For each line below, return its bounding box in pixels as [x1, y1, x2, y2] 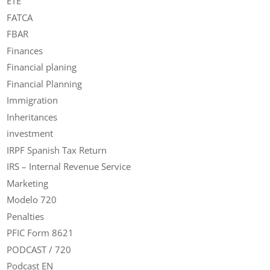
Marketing [7, 177, 49, 189]
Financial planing [7, 61, 77, 74]
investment [7, 127, 54, 140]
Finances [7, 44, 43, 57]
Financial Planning [7, 77, 83, 90]
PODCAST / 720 [7, 243, 72, 256]
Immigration [7, 94, 58, 107]
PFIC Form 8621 [7, 227, 74, 239]
